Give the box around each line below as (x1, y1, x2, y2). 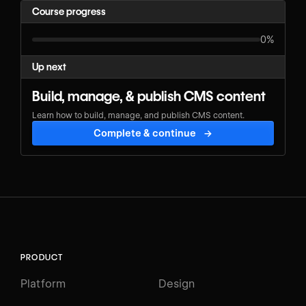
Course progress (32, 6, 106, 18)
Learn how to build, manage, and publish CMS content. (32, 109, 245, 120)
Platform (20, 277, 66, 290)
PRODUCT (20, 251, 64, 262)
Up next (32, 61, 66, 72)
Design (158, 277, 195, 290)
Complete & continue (94, 127, 197, 139)
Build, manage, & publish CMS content (32, 87, 266, 105)
